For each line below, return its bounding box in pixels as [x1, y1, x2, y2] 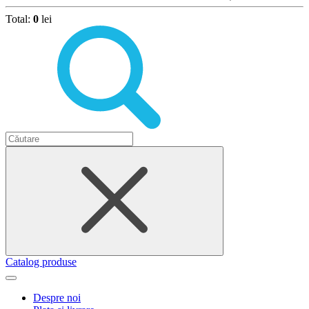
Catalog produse [6, 256, 77, 268]
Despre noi [33, 292, 81, 303]
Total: [6, 13, 33, 25]
